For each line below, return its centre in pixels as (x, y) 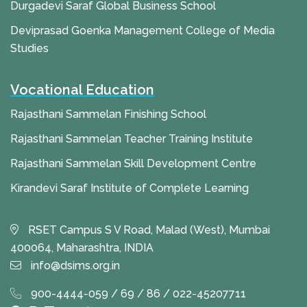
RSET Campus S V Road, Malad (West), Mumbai (148, 230)
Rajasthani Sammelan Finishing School (108, 114)
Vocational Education (82, 90)
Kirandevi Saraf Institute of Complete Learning (130, 188)
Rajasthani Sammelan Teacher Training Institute (132, 139)
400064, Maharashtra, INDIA (82, 248)
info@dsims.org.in (74, 266)
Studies (29, 49)
